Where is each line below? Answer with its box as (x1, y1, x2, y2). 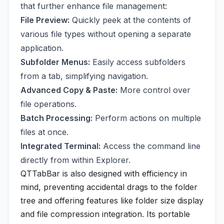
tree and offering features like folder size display (20, 195, 203, 205)
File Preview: (20, 15, 69, 25)
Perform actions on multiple (92, 113, 201, 123)
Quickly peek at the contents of (69, 15, 191, 25)
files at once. (20, 127, 68, 137)
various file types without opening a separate (20, 29, 191, 39)
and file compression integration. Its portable (20, 209, 190, 219)
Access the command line (100, 141, 200, 151)
